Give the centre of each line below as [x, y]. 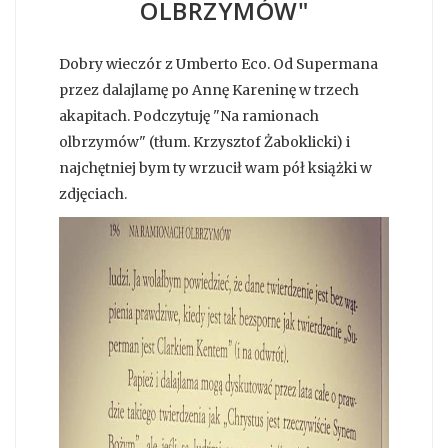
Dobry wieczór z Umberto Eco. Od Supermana [218, 63]
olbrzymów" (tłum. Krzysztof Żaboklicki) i [204, 141]
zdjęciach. [93, 193]
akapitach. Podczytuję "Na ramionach [189, 115]
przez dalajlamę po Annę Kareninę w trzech [209, 89]
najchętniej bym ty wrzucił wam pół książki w [215, 167]
